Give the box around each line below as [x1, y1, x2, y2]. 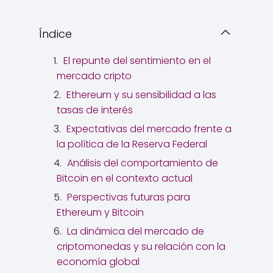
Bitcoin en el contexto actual [57, 171, 193, 186]
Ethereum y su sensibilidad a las [66, 88, 216, 102]
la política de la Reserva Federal [57, 137, 207, 152]
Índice [39, 26, 72, 42]
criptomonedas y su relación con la [57, 239, 225, 254]
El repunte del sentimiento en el [63, 54, 211, 68]
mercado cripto [57, 69, 132, 83]
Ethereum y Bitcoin [57, 205, 144, 220]
